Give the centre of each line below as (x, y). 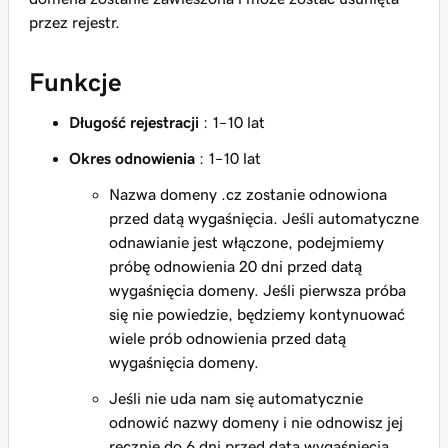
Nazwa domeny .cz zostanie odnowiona (248, 194)
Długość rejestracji (134, 122)
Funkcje (75, 82)
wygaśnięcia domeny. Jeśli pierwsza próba (257, 290)
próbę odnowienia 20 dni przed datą (235, 266)
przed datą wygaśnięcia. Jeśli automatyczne (264, 218)
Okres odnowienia (132, 158)
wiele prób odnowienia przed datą (227, 338)
